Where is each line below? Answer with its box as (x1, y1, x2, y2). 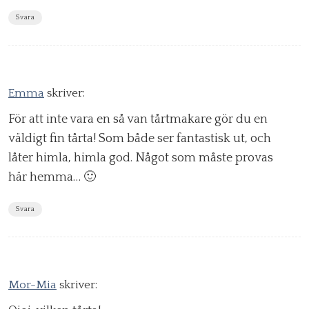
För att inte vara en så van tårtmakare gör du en (8, 112, 268, 127)
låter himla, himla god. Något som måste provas (8, 151, 273, 166)
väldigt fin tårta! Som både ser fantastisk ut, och (8, 132, 271, 146)
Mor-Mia (8, 279, 57, 292)
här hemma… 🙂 (8, 170, 96, 185)
